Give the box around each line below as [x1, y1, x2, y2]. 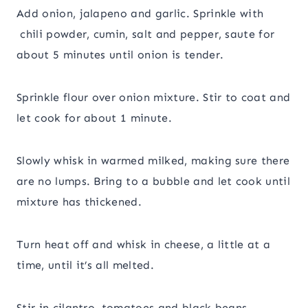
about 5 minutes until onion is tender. [16, 48, 224, 62]
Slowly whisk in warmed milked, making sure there [16, 154, 290, 168]
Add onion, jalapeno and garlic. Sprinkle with [16, 7, 264, 21]
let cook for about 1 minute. [16, 111, 172, 125]
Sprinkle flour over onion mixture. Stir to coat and [16, 91, 291, 104]
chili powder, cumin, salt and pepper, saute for [16, 27, 275, 41]
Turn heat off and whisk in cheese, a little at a [16, 238, 271, 252]
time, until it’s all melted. [16, 258, 154, 272]
